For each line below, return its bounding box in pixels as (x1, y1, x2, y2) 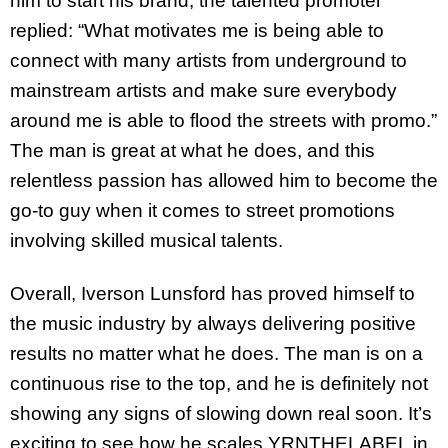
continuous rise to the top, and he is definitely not (10, 373, 428, 395)
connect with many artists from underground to (10, 50, 407, 72)
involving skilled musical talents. (10, 230, 288, 252)
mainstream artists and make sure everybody (10, 80, 397, 102)
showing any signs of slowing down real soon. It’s (10, 403, 432, 425)
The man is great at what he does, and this (10, 140, 375, 162)
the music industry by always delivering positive (10, 313, 416, 335)
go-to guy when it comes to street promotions (10, 200, 395, 222)
